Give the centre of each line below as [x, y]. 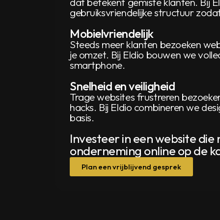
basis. [82, 117]
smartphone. [97, 65]
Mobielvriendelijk [112, 33]
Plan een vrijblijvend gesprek [131, 167]
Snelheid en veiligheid [123, 86]
